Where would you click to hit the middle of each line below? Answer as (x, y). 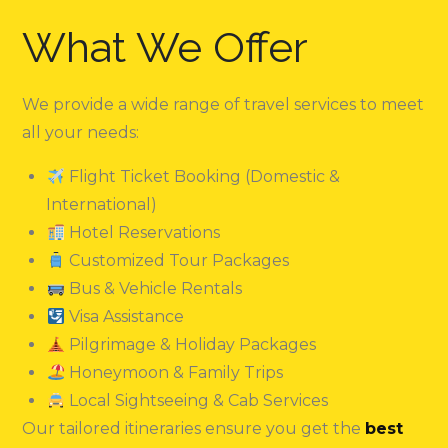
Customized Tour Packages (176, 260)
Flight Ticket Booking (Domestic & (202, 176)
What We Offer (165, 47)
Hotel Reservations (142, 232)
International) (102, 204)
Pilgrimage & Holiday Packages (190, 344)
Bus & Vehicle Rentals (153, 288)
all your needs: (81, 132)
